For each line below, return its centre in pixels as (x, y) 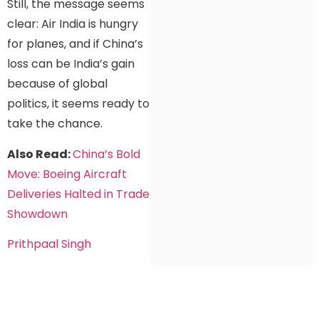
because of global (57, 84)
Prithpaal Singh (49, 244)
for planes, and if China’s (75, 44)
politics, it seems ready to (78, 104)
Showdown (37, 214)
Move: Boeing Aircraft (67, 174)
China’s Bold (106, 154)
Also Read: (40, 154)
